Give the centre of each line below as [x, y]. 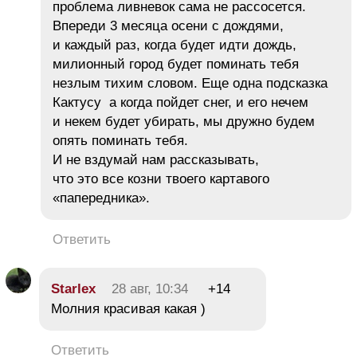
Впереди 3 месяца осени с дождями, [168, 26]
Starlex [73, 289]
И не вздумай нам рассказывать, [156, 160]
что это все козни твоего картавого [161, 179]
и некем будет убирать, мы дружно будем [184, 122]
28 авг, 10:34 [150, 289]
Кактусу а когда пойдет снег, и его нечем [180, 103]
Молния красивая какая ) [128, 309]
